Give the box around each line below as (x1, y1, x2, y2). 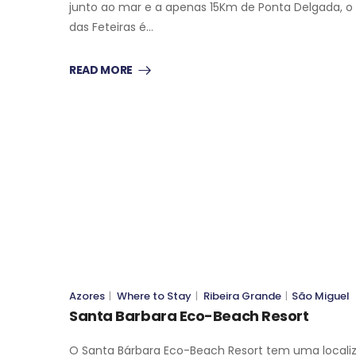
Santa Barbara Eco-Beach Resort (69, 305, 309, 326)
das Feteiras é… (69, 18, 153, 35)
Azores (69, 288, 105, 304)
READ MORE (69, 61, 133, 78)
